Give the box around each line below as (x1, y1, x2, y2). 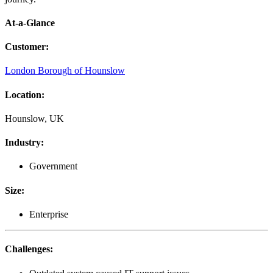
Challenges (5, 244, 50, 255)
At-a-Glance (5, 17, 55, 28)
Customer (5, 41, 46, 52)
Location (5, 89, 41, 100)
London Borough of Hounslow (5, 65, 125, 76)
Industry (5, 137, 41, 148)
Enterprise (29, 209, 68, 220)
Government (29, 161, 77, 172)
